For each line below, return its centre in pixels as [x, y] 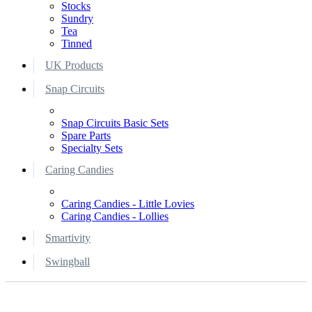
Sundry [77, 18]
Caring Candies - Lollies [115, 216]
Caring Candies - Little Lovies [128, 204]
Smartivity [68, 238]
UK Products [74, 65]
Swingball [68, 262]
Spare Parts [86, 135]
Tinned [77, 44]
